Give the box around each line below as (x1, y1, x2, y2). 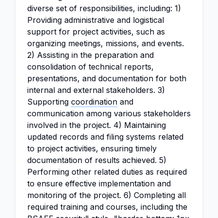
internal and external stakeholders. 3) (27, 85, 165, 95)
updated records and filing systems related (27, 132, 183, 142)
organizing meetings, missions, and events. (27, 38, 184, 48)
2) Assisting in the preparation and (27, 50, 154, 60)
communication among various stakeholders (27, 109, 191, 118)
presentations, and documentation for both (27, 73, 186, 83)
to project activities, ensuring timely (27, 144, 157, 153)
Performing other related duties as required (27, 167, 187, 177)
